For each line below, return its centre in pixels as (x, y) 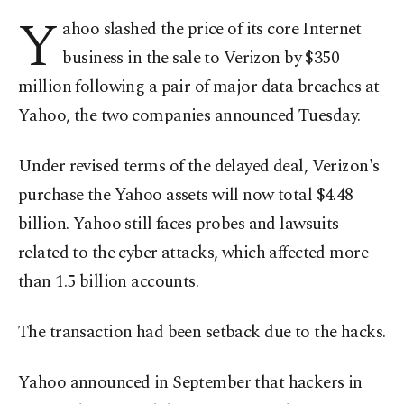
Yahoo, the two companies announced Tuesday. (189, 116)
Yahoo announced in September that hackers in (190, 383)
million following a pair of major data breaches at (199, 87)
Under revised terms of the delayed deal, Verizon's (199, 166)
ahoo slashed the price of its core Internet (212, 29)
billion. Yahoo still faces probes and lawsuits (179, 224)
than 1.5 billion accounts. (109, 282)
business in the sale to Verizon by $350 (201, 58)
